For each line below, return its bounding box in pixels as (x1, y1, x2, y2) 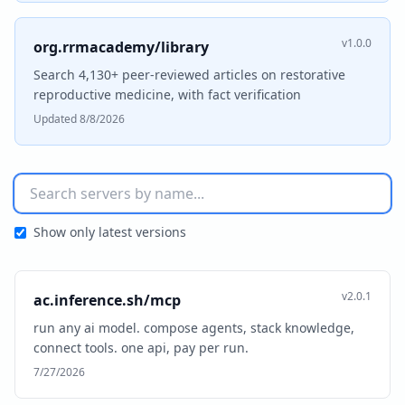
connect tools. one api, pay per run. (33, 339, 249, 356)
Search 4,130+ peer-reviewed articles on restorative (33, 66, 345, 83)
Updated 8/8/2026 (33, 111, 125, 127)
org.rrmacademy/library (33, 37, 209, 57)
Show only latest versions (33, 223, 186, 240)
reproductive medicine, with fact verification (33, 86, 301, 103)
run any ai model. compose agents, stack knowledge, (33, 319, 354, 336)
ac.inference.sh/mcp (33, 290, 181, 310)
